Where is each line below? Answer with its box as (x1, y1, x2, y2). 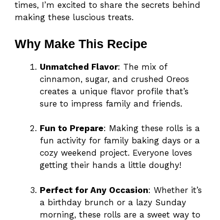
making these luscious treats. (15, 12, 134, 23)
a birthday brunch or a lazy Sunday (40, 197, 186, 207)
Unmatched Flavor (40, 61, 118, 72)
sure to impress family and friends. (40, 98, 182, 109)
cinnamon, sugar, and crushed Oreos (40, 74, 189, 84)
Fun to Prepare (40, 123, 104, 134)
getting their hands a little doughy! (40, 160, 181, 170)
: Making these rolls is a (104, 123, 200, 134)
